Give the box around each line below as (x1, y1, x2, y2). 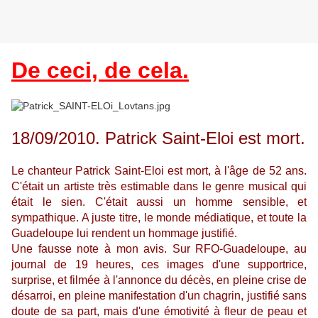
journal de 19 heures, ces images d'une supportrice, (11, 258, 307, 271)
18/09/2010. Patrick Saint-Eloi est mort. (11, 128, 305, 148)
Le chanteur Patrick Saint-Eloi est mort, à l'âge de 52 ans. (11, 165, 307, 177)
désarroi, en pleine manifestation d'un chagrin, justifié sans (11, 290, 307, 302)
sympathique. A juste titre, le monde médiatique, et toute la (11, 212, 307, 224)
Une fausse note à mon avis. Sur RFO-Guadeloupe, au (11, 243, 307, 256)
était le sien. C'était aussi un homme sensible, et (11, 196, 307, 209)
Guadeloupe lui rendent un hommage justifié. (11, 227, 237, 240)
